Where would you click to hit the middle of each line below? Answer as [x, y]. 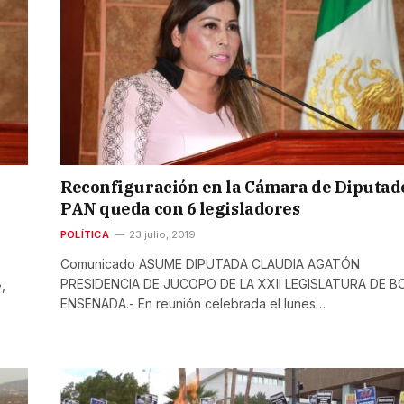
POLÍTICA [85, 234]
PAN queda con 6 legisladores [180, 208]
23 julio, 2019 [162, 234]
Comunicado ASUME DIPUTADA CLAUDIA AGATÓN [210, 263]
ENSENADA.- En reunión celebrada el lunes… [193, 303]
